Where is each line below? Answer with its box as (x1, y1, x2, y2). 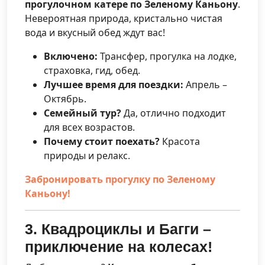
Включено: (44, 49, 98, 63)
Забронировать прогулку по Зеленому (25, 172, 215, 186)
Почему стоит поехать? (44, 134, 160, 148)
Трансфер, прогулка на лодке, (98, 49, 237, 63)
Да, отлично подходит (121, 106, 226, 119)
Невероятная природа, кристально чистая (25, 11, 222, 25)
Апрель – (183, 77, 227, 91)
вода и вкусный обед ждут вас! (25, 25, 165, 39)
